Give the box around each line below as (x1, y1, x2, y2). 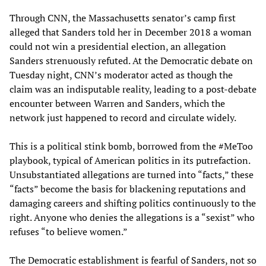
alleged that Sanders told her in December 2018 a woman (9, 25, 252, 39)
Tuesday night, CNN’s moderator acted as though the (9, 68, 233, 81)
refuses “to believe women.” (9, 224, 128, 238)
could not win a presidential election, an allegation (9, 39, 226, 53)
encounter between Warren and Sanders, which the (9, 96, 225, 110)
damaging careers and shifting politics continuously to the (9, 196, 256, 210)
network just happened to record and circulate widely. (9, 110, 236, 124)
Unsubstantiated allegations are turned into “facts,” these (9, 167, 254, 181)
